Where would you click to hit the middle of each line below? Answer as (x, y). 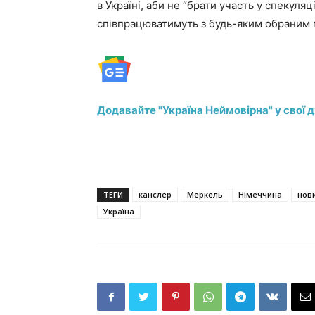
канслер (155, 194)
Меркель (205, 194)
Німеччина (260, 194)
